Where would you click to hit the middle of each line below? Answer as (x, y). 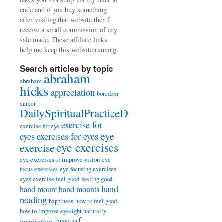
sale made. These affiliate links (63, 39)
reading (33, 200)
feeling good (97, 179)
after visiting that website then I (65, 20)
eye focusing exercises (88, 169)
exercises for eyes (67, 136)
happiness (61, 201)
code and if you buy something (63, 10)
